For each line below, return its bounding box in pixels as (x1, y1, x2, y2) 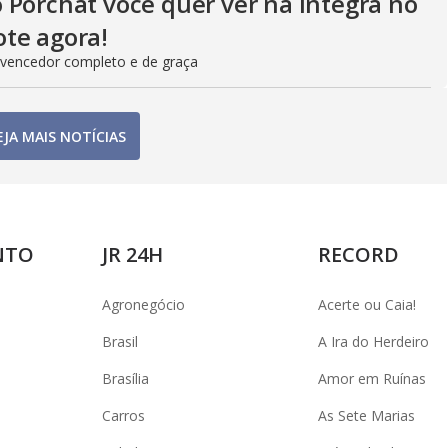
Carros (102, 406, 145, 425)
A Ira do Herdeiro (318, 332, 429, 351)
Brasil (102, 332, 138, 351)
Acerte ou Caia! (318, 295, 416, 314)
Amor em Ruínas (318, 369, 426, 388)
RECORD (318, 241, 399, 268)
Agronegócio (102, 295, 185, 314)
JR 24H (102, 241, 163, 268)
